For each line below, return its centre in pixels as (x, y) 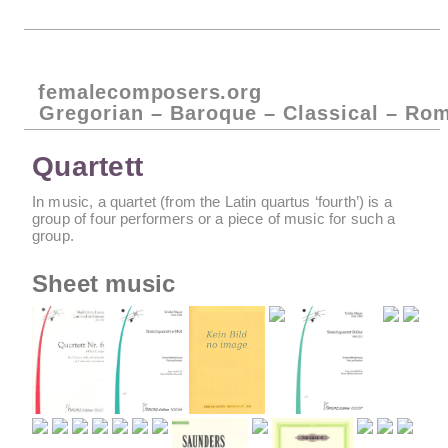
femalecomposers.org (150, 91)
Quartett (88, 167)
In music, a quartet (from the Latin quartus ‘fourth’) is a (212, 201)
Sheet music (104, 284)
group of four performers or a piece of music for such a (214, 218)
